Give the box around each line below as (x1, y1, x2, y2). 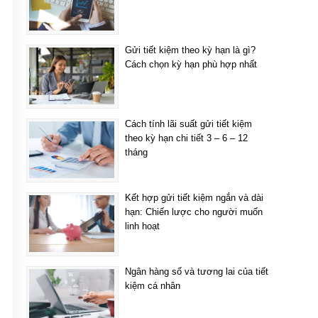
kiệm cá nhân (125, 280, 180, 291)
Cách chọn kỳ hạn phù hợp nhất (125, 59, 257, 70)
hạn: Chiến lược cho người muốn (125, 207, 263, 217)
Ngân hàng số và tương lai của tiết (125, 266, 268, 277)
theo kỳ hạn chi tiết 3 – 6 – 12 (125, 133, 248, 143)
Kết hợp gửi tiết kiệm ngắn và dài (125, 192, 263, 203)
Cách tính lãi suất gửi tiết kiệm (125, 119, 252, 129)
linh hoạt (125, 221, 160, 231)
